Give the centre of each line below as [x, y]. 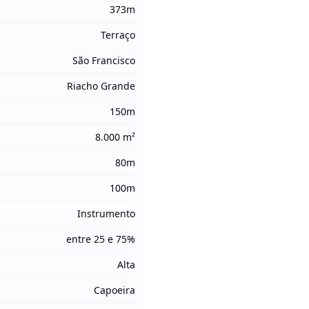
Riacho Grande [101, 86]
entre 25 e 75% [101, 239]
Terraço [118, 35]
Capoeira [114, 290]
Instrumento [106, 213]
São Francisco [104, 60]
